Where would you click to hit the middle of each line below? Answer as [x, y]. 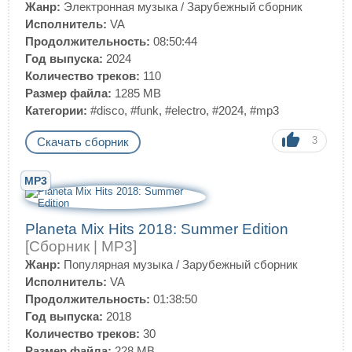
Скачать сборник [83, 142]
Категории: [56, 110]
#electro [185, 110]
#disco [107, 110]
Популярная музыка [118, 264]
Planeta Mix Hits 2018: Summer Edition [157, 229]
